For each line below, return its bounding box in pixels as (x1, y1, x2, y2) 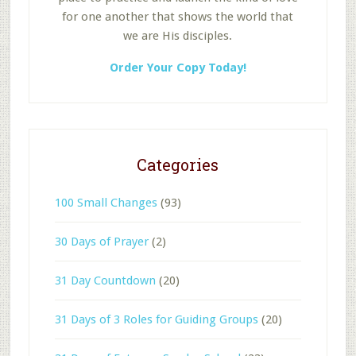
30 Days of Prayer (54, 234, 149, 249)
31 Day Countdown (54, 273, 156, 288)
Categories (137, 153, 219, 175)
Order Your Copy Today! (109, 60, 246, 75)
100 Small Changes (54, 195, 157, 210)
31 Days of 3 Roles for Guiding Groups (54, 311, 258, 327)
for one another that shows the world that (62, 9, 294, 24)
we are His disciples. (123, 28, 233, 43)
